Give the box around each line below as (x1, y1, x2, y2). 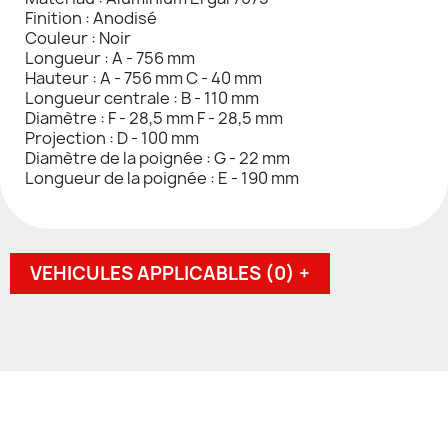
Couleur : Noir (25, 26, 131, 49)
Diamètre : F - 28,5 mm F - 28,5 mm (25, 106, 283, 129)
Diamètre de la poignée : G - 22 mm (25, 146, 290, 169)
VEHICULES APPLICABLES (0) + (30, 260, 310, 286)
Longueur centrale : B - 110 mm (25, 86, 259, 109)
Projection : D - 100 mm (25, 126, 199, 149)
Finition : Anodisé (25, 6, 157, 29)
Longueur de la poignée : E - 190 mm (25, 166, 299, 189)
